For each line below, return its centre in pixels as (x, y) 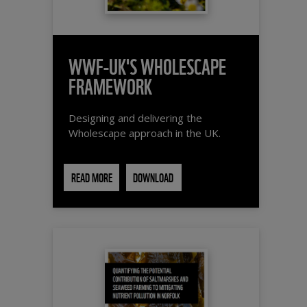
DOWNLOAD (153, 177)
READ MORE (91, 177)
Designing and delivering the (135, 118)
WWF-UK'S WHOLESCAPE (147, 65)
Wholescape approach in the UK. (144, 133)
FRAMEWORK (110, 85)
